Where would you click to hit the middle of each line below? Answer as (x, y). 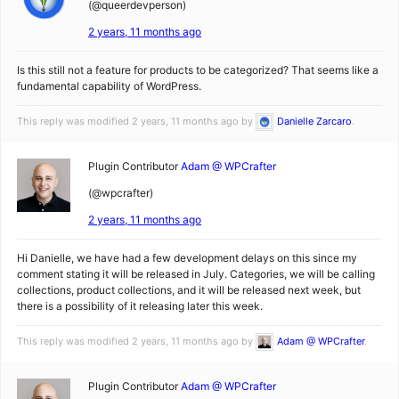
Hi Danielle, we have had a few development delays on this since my (187, 258)
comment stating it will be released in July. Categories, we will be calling (196, 274)
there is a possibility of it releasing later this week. (140, 306)
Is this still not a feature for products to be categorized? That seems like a (198, 70)
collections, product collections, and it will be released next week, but (189, 290)
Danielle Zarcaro (314, 121)
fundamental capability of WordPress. (109, 86)
